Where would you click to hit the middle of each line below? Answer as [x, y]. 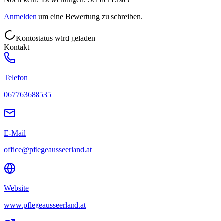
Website [16, 188]
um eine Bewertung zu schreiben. [91, 16]
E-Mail [15, 133]
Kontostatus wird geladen [55, 38]
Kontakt [17, 47]
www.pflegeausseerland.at [45, 205]
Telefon [16, 77]
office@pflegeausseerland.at [48, 149]
